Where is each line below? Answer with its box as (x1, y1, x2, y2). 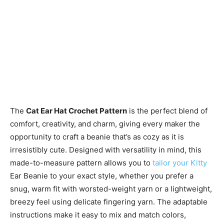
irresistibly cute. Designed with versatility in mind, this (10, 145, 201, 154)
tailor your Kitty (150, 158, 207, 167)
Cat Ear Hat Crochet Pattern (26, 106, 127, 115)
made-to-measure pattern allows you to (10, 158, 150, 167)
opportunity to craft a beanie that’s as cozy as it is (10, 132, 184, 141)
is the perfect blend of (127, 106, 207, 115)
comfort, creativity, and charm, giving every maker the (10, 119, 200, 128)
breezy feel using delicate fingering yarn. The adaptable (10, 197, 207, 206)
